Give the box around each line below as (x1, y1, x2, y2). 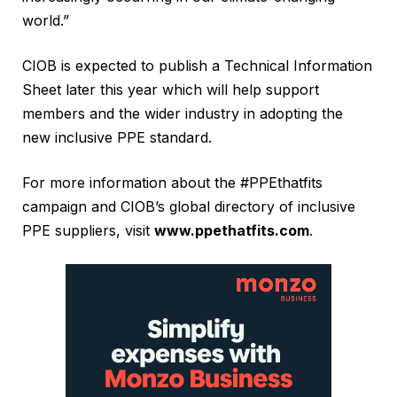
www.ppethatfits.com (154, 221, 309, 239)
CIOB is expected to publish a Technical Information (22, 56, 372, 74)
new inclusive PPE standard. (22, 128, 212, 146)
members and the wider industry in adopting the (22, 104, 343, 122)
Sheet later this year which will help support (22, 80, 319, 98)
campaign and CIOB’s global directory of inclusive (22, 197, 355, 215)
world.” (22, 11, 69, 29)
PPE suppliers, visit (22, 221, 154, 239)
